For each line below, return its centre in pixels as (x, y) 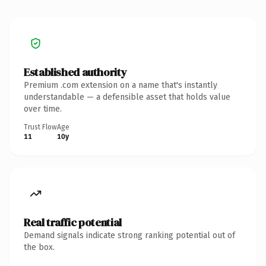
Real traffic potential (73, 222)
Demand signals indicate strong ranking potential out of (129, 235)
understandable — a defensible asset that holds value (127, 97)
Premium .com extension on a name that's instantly (121, 85)
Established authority (75, 72)
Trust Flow (40, 127)
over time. (43, 109)
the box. (39, 247)
